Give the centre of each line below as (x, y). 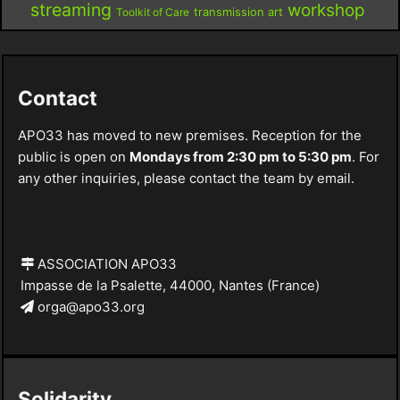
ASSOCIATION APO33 (105, 264)
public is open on (73, 157)
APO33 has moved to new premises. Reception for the (189, 136)
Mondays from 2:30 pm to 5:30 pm (240, 157)
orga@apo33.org (89, 307)
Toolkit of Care (152, 12)
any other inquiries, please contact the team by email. (186, 179)
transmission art (238, 12)
